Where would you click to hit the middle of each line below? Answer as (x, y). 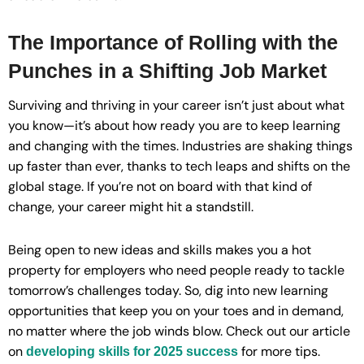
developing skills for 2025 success (132, 352)
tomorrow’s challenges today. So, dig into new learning (168, 291)
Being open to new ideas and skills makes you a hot (160, 250)
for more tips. (279, 352)
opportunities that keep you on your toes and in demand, (176, 311)
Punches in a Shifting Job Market (167, 70)
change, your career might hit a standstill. (131, 207)
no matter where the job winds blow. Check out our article (179, 331)
